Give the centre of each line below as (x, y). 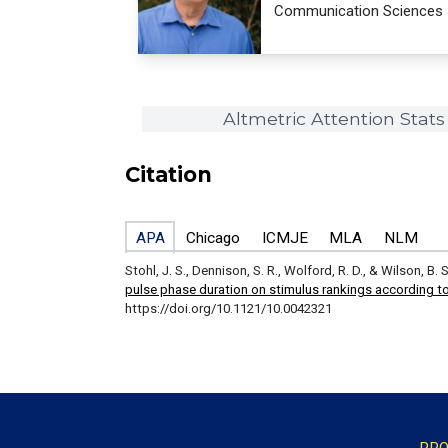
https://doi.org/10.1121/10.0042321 (228, 309)
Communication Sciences (359, 11)
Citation (168, 174)
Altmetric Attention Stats (334, 119)
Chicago (213, 237)
